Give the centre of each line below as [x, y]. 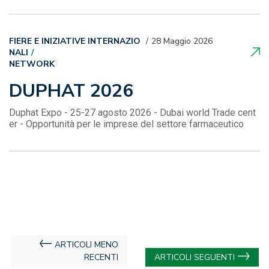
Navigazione [49, 246]
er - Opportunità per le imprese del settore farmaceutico [126, 124]
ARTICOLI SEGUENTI [194, 257]
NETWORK [32, 64]
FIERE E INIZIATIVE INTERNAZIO [75, 41]
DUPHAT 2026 [71, 91]
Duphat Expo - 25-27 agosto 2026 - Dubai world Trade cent [132, 113]
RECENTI [101, 257]
